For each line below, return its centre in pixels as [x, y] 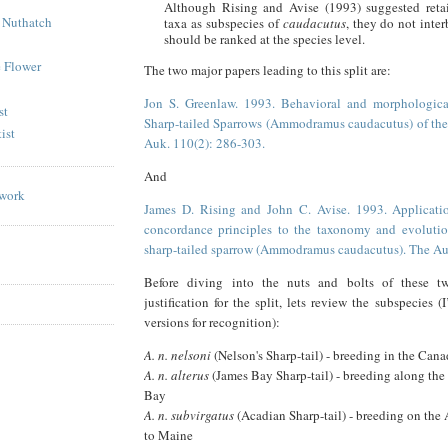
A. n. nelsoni [177, 354]
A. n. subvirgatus [189, 414]
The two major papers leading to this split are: [267, 69]
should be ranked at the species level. [264, 38]
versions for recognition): [212, 321]
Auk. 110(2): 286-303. [204, 142]
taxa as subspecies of [223, 22]
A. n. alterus [176, 374]
